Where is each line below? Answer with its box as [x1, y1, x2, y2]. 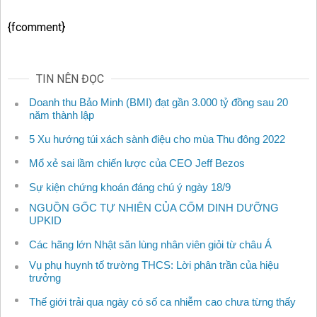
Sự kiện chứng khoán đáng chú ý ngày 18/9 [29, 181, 231, 194]
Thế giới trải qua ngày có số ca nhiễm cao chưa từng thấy [29, 296, 296, 309]
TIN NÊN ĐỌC [36, 72, 104, 86]
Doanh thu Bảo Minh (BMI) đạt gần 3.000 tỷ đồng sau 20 [29, 96, 288, 109]
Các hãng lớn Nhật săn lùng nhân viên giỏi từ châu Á [29, 238, 272, 251]
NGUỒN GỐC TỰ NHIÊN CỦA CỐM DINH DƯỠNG [29, 202, 279, 214]
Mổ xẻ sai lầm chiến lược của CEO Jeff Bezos [29, 157, 245, 170]
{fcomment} [8, 21, 65, 35]
